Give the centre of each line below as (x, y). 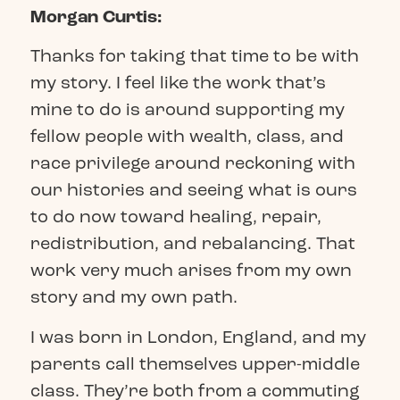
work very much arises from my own (191, 271)
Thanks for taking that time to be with (194, 56)
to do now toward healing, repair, (175, 217)
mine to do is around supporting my (187, 110)
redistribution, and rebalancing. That (192, 244)
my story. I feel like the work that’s (178, 83)
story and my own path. (133, 297)
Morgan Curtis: (96, 17)
